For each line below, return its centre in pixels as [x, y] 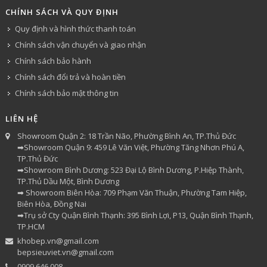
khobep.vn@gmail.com [58, 240]
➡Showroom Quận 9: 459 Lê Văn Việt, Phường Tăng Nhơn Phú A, [131, 147]
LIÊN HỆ [21, 118]
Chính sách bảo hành [53, 60]
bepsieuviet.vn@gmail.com [65, 252]
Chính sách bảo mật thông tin [66, 93]
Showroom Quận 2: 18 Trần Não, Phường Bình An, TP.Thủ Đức [126, 136]
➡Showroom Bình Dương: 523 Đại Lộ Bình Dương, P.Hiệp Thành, [130, 170]
